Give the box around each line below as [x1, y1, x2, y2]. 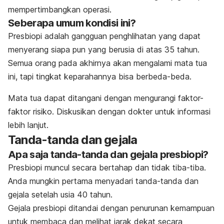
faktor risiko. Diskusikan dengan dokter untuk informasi [8, 106, 210, 117]
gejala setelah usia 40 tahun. [8, 189, 112, 200]
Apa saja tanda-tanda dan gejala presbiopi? [8, 148, 208, 161]
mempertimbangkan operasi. [8, 4, 111, 15]
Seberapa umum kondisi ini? [8, 17, 135, 29]
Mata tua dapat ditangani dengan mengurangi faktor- [8, 93, 203, 103]
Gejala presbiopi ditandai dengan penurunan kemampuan [8, 203, 214, 213]
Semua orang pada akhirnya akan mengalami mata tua [8, 58, 207, 68]
